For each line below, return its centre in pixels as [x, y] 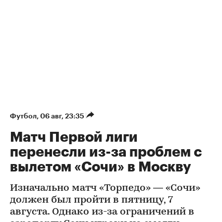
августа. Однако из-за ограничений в [102, 212]
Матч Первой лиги [74, 138]
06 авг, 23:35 [63, 116]
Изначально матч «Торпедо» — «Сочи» [105, 189]
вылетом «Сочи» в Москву [100, 167]
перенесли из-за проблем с [106, 152]
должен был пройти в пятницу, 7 [91, 200]
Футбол [23, 116]
